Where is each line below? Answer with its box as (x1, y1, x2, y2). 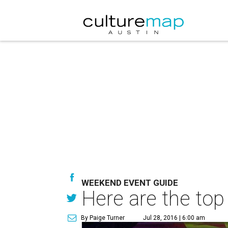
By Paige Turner (81, 214, 125, 221)
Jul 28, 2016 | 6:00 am (143, 214, 205, 221)
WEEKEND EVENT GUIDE (81, 178, 178, 188)
